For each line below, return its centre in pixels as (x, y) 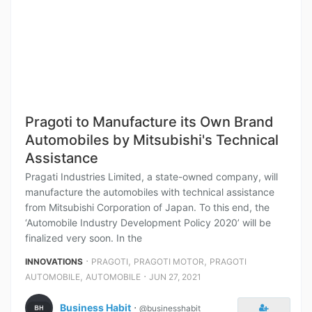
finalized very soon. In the (84, 238)
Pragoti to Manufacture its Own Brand (149, 122)
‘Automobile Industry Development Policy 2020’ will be (148, 223)
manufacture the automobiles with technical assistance (150, 192)
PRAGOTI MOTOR (169, 262)
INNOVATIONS (54, 262)
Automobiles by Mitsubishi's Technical (152, 140)
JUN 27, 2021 (175, 277)
